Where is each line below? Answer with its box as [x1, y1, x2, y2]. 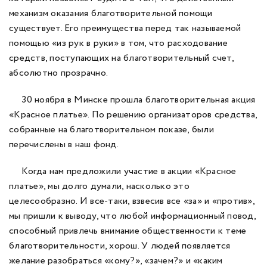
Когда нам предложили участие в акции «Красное [9, 164, 237, 178]
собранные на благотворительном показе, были [9, 123, 214, 136]
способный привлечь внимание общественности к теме [9, 224, 247, 238]
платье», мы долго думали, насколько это [9, 179, 190, 193]
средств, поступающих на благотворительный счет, [9, 51, 234, 65]
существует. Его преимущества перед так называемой [9, 21, 241, 35]
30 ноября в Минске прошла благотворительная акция [9, 93, 256, 107]
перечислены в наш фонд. [9, 138, 119, 151]
